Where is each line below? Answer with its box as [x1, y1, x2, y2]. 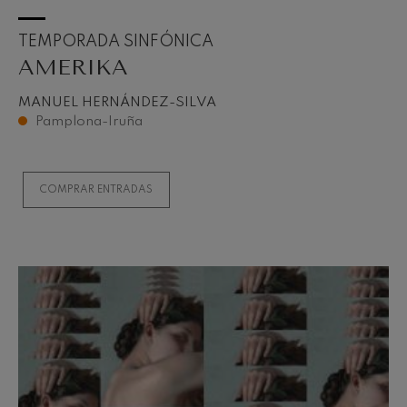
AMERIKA [18, 54, 128, 80]
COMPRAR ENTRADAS [40, 184, 154, 195]
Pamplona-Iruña [35, 114, 144, 129]
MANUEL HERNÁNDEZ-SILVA [18, 95, 216, 111]
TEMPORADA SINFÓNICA [18, 33, 213, 50]
